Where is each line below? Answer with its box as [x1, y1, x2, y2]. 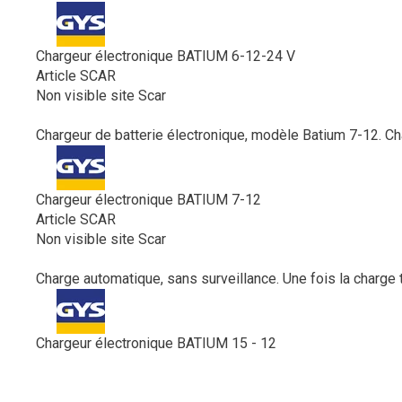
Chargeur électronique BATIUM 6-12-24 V [36, 47, 295, 65]
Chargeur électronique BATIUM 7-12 [36, 190, 261, 208]
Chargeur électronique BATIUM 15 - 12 [36, 334, 276, 352]
